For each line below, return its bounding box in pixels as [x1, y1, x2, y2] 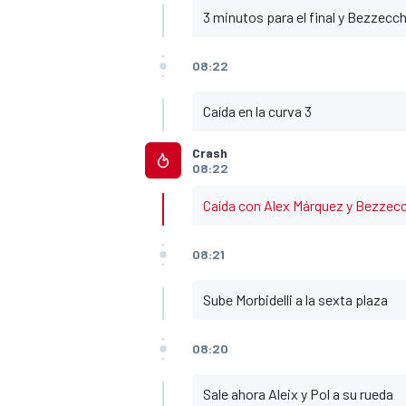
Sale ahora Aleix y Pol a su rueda [203, 385, 393, 403]
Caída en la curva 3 [203, 102, 312, 121]
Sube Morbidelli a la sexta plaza [203, 291, 388, 309]
